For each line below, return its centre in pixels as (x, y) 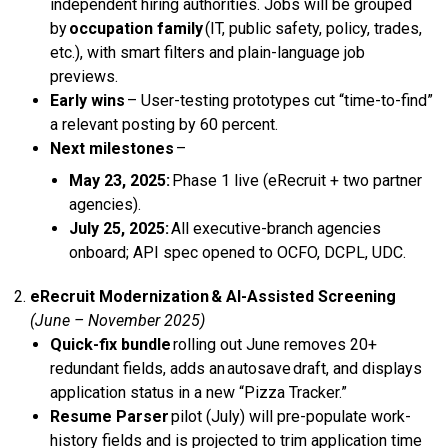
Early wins (87, 100)
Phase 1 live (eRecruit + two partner (295, 180)
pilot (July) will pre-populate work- (289, 416)
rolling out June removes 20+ (273, 344)
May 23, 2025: (119, 180)
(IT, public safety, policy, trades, (312, 28)
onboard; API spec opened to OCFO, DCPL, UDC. (237, 252)
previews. (85, 76)
